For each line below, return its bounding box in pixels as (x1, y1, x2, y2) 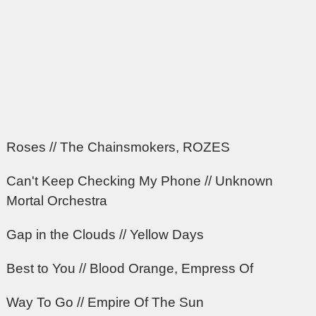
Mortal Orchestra (6, 193, 108, 209)
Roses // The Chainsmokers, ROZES (6, 140, 231, 155)
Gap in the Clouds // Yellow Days (6, 227, 205, 243)
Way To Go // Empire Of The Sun (6, 295, 205, 310)
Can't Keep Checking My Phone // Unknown (6, 174, 274, 189)
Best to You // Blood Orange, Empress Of (6, 261, 254, 276)
